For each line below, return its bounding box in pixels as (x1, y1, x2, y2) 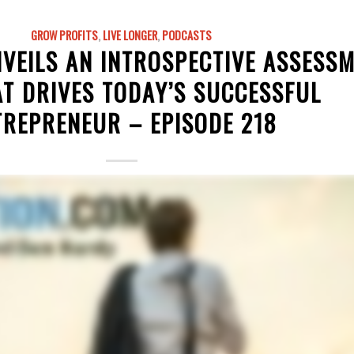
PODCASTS (162, 27, 213, 44)
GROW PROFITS (31, 27, 99, 44)
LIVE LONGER (103, 27, 158, 44)
